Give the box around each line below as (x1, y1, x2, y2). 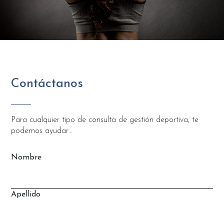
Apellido (11, 190, 40, 198)
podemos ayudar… (11, 126, 72, 135)
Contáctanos (11, 77, 83, 90)
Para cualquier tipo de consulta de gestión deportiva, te (11, 115, 198, 124)
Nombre (11, 153, 41, 161)
